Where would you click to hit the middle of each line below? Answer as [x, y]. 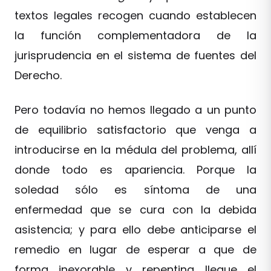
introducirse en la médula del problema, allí [135, 150]
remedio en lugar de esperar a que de [135, 250]
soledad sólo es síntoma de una [135, 190]
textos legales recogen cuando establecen [135, 15]
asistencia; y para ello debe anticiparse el [135, 230]
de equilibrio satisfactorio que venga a [135, 130]
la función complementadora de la [135, 35]
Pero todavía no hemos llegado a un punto [135, 110]
